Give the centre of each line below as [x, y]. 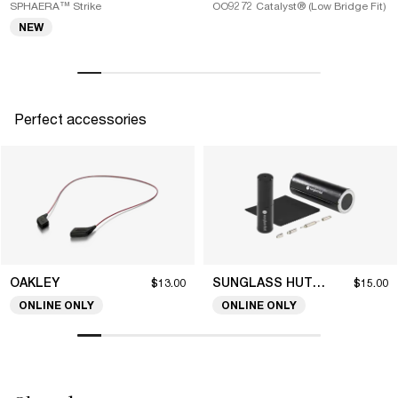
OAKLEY [35, 283]
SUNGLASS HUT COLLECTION [319, 283]
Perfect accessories [80, 119]
